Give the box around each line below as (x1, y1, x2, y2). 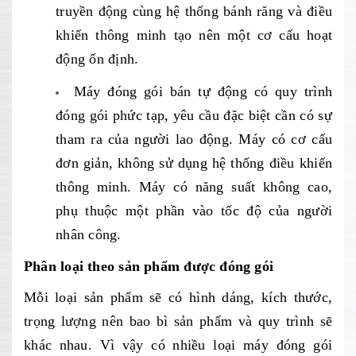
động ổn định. (56, 51, 139, 67)
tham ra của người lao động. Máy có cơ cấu (56, 131, 332, 147)
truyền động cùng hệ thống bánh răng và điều (56, 3, 332, 19)
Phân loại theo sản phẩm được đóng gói (24, 258, 274, 274)
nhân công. (56, 226, 122, 242)
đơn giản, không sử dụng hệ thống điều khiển (56, 155, 332, 171)
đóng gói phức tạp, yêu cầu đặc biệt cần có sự (56, 107, 332, 123)
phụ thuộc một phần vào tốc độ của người (56, 203, 332, 219)
